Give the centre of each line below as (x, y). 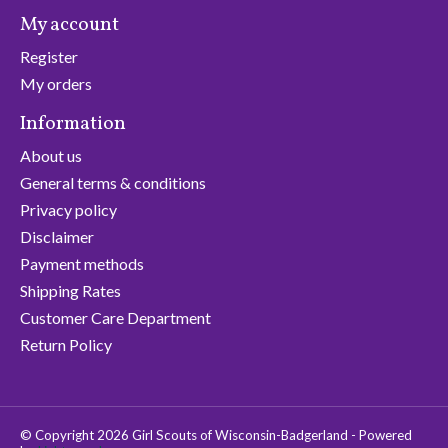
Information (73, 124)
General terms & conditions (113, 182)
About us (51, 155)
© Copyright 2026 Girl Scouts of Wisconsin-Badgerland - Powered (216, 434)
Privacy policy (68, 209)
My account (69, 25)
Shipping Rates (70, 290)
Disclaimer (57, 236)
